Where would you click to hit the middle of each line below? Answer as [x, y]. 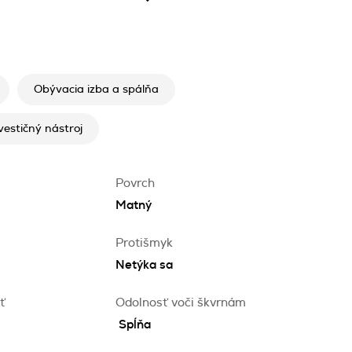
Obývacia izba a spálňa [96, 90]
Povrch [135, 183]
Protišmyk [144, 243]
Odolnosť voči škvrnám [181, 303]
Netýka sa [144, 265]
